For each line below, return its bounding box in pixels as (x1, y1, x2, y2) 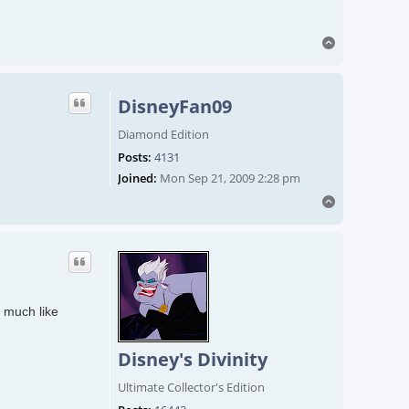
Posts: (118, 149, 152, 166)
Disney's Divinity (118, 347, 267, 372)
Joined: (118, 170, 157, 187)
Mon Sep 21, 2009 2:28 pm (157, 170, 300, 187)
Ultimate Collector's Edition (118, 379, 265, 396)
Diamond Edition (118, 126, 209, 143)
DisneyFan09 (118, 94, 232, 120)
